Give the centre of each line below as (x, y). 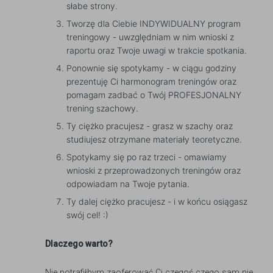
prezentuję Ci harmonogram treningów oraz (151, 82)
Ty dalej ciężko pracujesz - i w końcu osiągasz (157, 202)
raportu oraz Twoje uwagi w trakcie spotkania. (157, 51)
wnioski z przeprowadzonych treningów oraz (154, 171)
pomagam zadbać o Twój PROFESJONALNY (154, 95)
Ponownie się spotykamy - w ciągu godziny (151, 68)
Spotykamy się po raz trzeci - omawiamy (147, 157)
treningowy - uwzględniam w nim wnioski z (150, 37)
